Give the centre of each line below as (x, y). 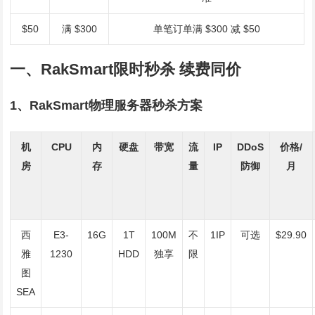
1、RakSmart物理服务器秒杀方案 (107, 105)
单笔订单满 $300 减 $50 (206, 29)
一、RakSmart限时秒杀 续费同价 (126, 69)
